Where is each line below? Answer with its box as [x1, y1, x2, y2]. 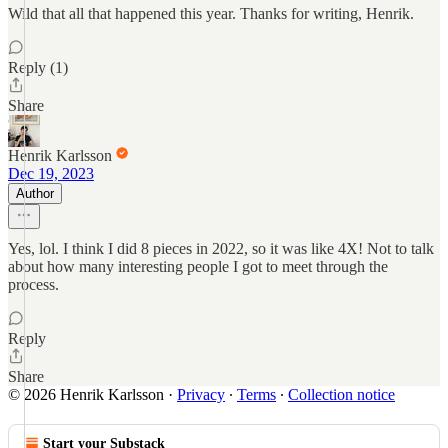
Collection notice [288, 386, 395, 403]
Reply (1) [8, 59, 68, 76]
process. [8, 276, 59, 293]
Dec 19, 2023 [8, 165, 94, 182]
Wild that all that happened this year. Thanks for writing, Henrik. [8, 5, 414, 22]
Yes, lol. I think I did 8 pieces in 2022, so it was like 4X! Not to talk [8, 240, 434, 257]
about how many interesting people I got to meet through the [8, 258, 388, 275]
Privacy [177, 386, 225, 403]
